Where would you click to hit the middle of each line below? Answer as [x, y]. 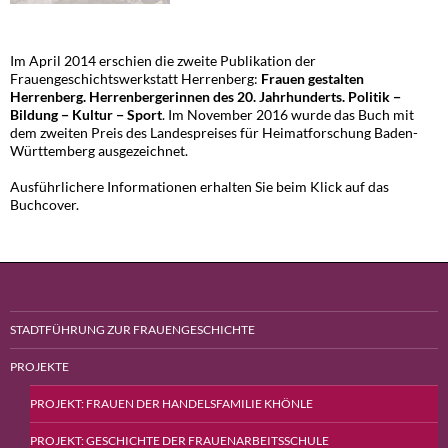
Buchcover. [44, 204]
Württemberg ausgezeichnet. [99, 150]
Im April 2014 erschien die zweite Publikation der [163, 60]
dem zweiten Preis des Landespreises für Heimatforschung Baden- [214, 132]
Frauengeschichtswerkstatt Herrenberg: [135, 78]
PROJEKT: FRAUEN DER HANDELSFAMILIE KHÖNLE [171, 403]
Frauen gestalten [312, 78]
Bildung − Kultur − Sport [86, 114]
